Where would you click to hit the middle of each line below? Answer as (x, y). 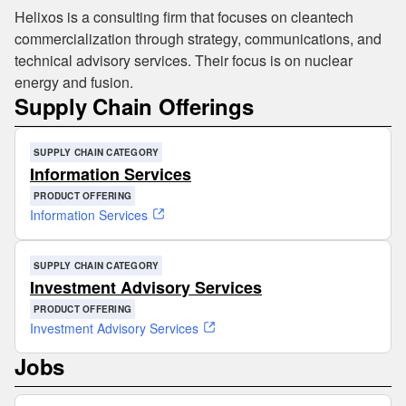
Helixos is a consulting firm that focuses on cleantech (184, 17)
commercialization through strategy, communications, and (198, 39)
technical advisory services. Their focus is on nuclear (184, 60)
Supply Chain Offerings (134, 106)
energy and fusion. (74, 82)
